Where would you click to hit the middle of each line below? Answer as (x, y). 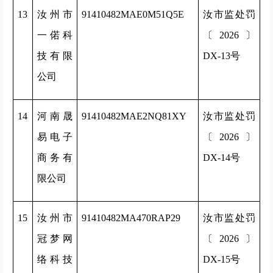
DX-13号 (222, 56)
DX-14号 (222, 158)
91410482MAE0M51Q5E (133, 14)
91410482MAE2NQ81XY (134, 116)
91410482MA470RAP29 (131, 218)
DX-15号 (222, 259)
